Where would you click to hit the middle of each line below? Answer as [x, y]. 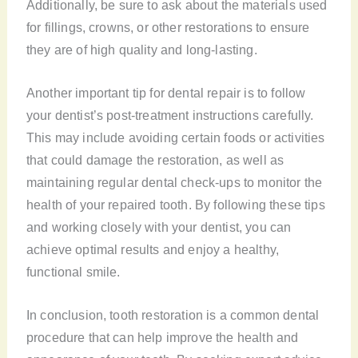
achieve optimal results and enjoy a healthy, [153, 250]
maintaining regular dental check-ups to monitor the [174, 183]
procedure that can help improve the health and [162, 338]
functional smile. [73, 272]
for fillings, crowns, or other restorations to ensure [168, 27]
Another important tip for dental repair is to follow [166, 93]
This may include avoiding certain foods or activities [175, 138]
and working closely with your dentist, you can [159, 227]
